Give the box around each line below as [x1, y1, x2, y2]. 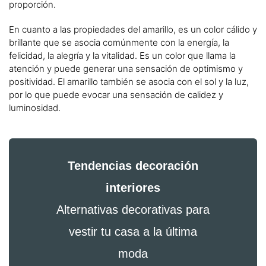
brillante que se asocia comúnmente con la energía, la [9, 36, 229, 48]
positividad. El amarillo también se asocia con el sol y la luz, [9, 75, 249, 87]
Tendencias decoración [68, 159, 198, 172]
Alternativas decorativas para [56, 202, 210, 216]
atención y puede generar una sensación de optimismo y [9, 62, 243, 74]
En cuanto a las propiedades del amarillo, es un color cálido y [9, 23, 257, 35]
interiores [106, 180, 160, 194]
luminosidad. [9, 102, 61, 113]
